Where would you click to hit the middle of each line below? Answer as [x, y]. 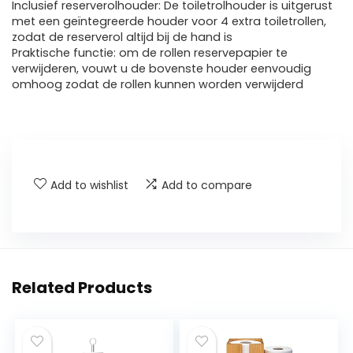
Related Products [82, 288]
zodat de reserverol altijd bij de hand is [122, 37]
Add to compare [207, 186]
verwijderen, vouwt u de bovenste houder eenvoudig [162, 69]
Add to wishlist [89, 186]
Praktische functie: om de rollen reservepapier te [150, 53]
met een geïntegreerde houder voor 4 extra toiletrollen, [169, 22]
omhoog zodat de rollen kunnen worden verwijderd [158, 85]
